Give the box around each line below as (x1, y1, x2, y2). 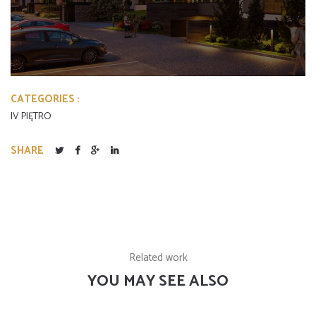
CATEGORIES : (11, 90, 80, 108)
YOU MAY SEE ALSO (87, 268, 229, 294)
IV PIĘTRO (11, 108, 51, 125)
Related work (128, 248, 188, 267)
